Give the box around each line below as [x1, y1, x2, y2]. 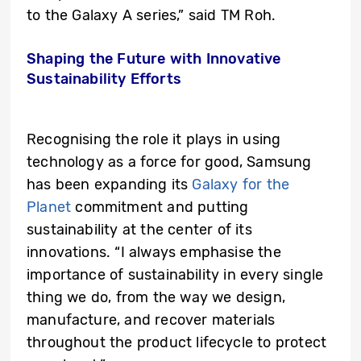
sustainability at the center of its [27, 221, 252, 239]
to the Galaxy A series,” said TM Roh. [27, 6, 276, 25]
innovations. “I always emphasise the [27, 243, 281, 262]
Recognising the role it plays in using [27, 131, 281, 149]
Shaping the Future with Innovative [27, 50, 281, 68]
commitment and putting [71, 198, 249, 217]
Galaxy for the [192, 176, 290, 194]
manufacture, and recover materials [27, 311, 276, 330]
